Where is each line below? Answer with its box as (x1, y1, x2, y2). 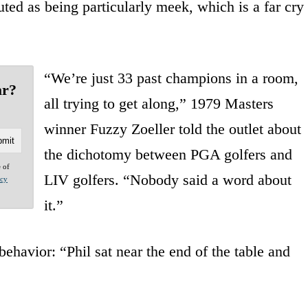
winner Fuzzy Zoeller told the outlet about (43, 120, 301, 137)
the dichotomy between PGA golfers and (43, 145, 292, 163)
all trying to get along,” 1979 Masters (43, 94, 274, 112)
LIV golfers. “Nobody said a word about (43, 170, 291, 188)
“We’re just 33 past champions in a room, (43, 69, 298, 87)
